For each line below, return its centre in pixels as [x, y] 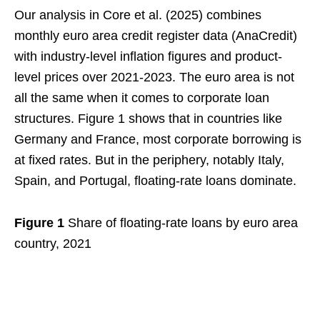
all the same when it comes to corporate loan [142, 98]
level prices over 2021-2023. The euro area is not [154, 77]
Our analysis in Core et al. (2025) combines [138, 15]
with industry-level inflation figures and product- [148, 57]
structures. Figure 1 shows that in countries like [148, 119]
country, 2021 [53, 244]
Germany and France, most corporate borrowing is [158, 140]
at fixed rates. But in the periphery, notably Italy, [149, 160]
